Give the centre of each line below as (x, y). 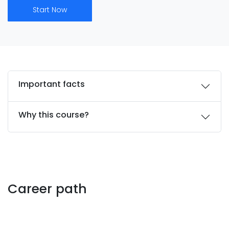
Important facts (52, 84)
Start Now (50, 10)
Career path (47, 189)
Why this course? (54, 115)
